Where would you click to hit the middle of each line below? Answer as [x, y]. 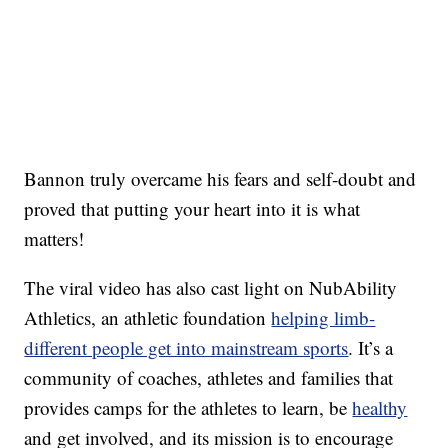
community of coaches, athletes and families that [209, 377]
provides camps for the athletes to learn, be [188, 407]
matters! [54, 238]
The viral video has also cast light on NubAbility [211, 287]
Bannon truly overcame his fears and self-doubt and [220, 178]
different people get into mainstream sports [186, 347]
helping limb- [323, 317]
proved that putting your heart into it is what [192, 208]
